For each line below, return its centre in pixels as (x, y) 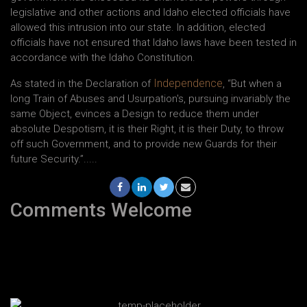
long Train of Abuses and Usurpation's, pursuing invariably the (150, 98)
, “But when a (252, 83)
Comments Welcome (101, 210)
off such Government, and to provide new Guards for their (144, 144)
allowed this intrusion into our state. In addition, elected (138, 27)
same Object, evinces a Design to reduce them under (135, 113)
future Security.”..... (54, 159)
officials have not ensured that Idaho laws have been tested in (153, 42)
